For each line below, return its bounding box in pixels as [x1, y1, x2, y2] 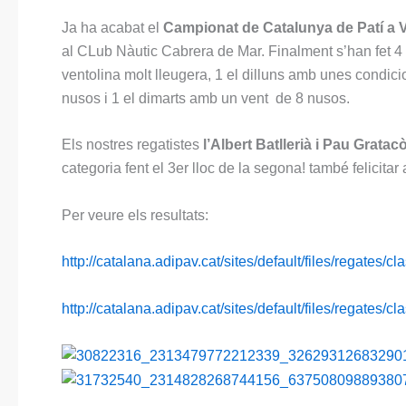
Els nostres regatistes [62, 137, 199, 153]
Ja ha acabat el [62, 19, 163, 35]
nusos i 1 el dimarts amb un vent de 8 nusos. [62, 90, 350, 106]
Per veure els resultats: [62, 207, 208, 223]
